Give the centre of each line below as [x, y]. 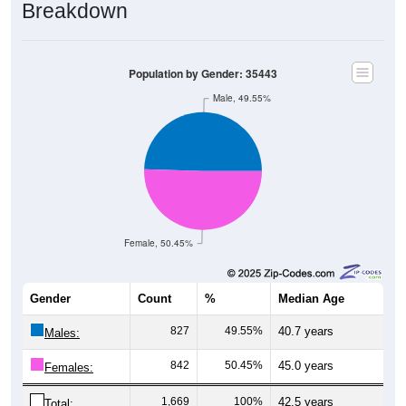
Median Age [311, 298]
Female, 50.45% [158, 243]
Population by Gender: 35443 [203, 73]
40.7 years [306, 331]
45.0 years [306, 365]
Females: [69, 367]
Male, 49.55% [242, 98]
